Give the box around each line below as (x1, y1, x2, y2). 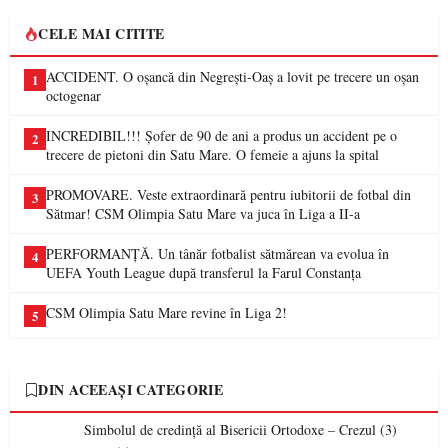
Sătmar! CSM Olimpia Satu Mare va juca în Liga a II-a (46, 204, 360, 223)
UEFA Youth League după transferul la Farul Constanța (46, 263, 361, 282)
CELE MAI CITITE (38, 23, 165, 44)
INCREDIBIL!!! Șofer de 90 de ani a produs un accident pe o (46, 126, 397, 145)
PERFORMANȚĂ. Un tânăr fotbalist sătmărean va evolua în (46, 244, 389, 263)
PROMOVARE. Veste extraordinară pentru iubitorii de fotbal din (46, 185, 411, 204)
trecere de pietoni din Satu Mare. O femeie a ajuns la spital (46, 145, 379, 164)
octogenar (46, 86, 101, 105)
